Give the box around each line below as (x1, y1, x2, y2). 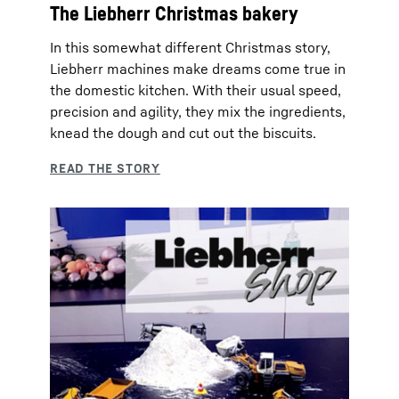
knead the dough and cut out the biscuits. (50, 123, 316, 142)
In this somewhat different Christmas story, (50, 37, 330, 56)
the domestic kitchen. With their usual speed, (50, 80, 341, 99)
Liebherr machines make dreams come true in (50, 59, 346, 77)
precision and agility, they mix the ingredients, (50, 102, 346, 120)
